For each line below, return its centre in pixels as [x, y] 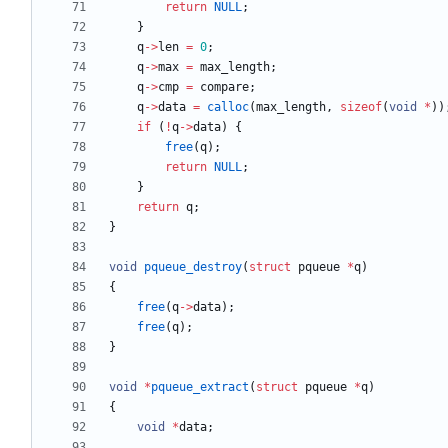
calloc [228, 107]
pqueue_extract [200, 387]
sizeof [361, 107]
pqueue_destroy [193, 267]
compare [224, 87]
